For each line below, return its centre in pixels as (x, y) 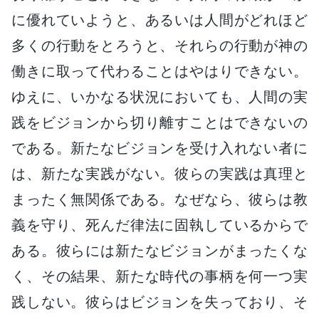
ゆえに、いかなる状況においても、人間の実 (159, 96)
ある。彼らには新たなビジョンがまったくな (159, 250)
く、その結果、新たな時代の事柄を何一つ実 (159, 276)
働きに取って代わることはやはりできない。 (159, 71)
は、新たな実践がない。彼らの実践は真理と (159, 173)
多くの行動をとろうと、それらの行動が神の (159, 45)
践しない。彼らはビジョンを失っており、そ (159, 302)
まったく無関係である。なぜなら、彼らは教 (159, 199)
